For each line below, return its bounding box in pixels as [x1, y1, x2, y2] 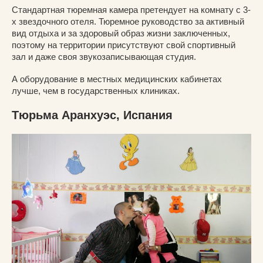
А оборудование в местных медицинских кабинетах [12, 73, 222, 84]
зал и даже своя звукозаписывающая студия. [12, 51, 196, 62]
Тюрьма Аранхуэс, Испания [12, 108, 173, 122]
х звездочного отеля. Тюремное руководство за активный [12, 16, 244, 26]
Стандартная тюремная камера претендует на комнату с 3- [12, 4, 251, 15]
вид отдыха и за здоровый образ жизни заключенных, [12, 28, 230, 38]
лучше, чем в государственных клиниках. [12, 85, 180, 96]
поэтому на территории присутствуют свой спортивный [12, 39, 235, 50]
